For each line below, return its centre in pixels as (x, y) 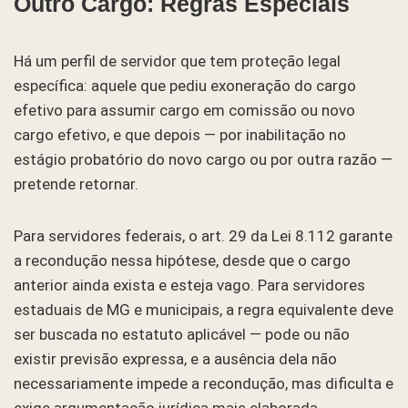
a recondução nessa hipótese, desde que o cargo (182, 260)
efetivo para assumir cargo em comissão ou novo (184, 110)
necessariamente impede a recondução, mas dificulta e (204, 383)
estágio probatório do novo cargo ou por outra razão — (203, 159)
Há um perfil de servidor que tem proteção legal (177, 61)
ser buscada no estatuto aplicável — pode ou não (182, 334)
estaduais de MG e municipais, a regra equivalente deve (204, 309)
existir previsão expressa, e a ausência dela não (175, 358)
